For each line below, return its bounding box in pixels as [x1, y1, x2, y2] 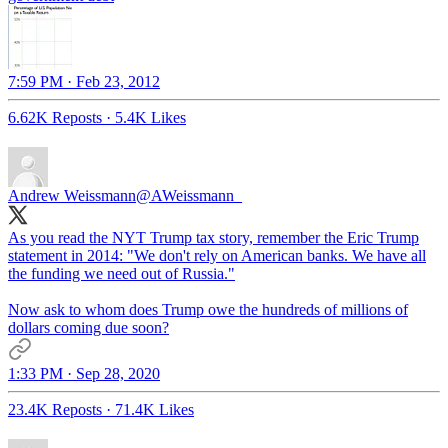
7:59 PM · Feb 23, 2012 [8, 73, 160, 91]
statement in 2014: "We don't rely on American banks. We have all [8, 247, 426, 265]
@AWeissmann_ [136, 187, 242, 205]
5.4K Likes [115, 109, 186, 127]
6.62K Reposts [8, 109, 102, 127]
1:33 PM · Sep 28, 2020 [8, 365, 160, 383]
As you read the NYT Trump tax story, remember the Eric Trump [8, 229, 419, 247]
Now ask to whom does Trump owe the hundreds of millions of [8, 301, 408, 319]
